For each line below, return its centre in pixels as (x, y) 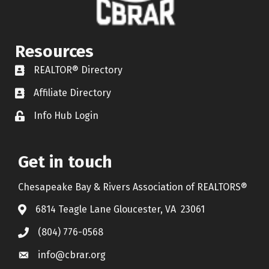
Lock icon (35, 116)
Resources (54, 51)
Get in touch (65, 162)
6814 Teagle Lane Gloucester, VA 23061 (120, 209)
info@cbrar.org (72, 255)
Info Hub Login (66, 115)
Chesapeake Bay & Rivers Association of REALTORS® (133, 187)
